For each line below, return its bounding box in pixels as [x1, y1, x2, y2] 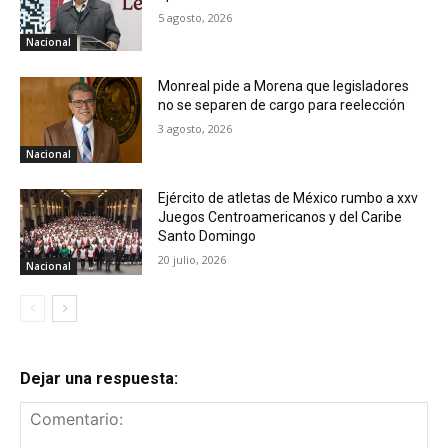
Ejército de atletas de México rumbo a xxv [158, 189, 419, 206]
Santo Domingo [158, 227, 257, 244]
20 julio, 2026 [158, 251, 227, 267]
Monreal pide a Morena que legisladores [158, 78, 410, 95]
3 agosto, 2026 [158, 121, 233, 137]
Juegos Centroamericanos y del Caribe [158, 208, 403, 225]
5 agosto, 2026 [158, 9, 233, 25]
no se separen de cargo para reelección [158, 97, 406, 114]
